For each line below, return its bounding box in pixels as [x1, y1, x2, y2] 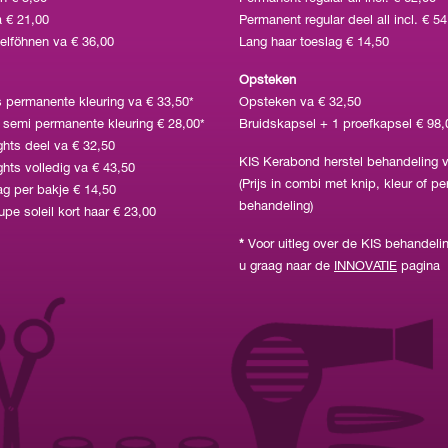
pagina [397, 260, 440, 272]
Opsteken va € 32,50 [239, 96, 361, 108]
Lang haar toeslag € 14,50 [239, 36, 389, 48]
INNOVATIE [334, 260, 397, 272]
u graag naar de [239, 260, 334, 272]
